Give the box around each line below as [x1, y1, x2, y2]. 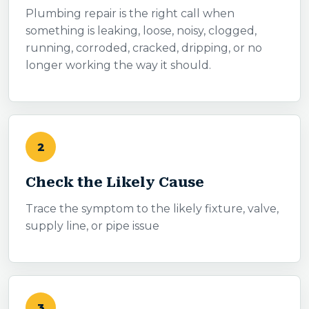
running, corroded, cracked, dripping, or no [26, 41, 262, 55]
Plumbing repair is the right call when [26, 7, 235, 21]
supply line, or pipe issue [26, 219, 159, 233]
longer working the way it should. [26, 59, 211, 72]
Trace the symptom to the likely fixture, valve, [26, 202, 279, 216]
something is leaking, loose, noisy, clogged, [26, 24, 257, 38]
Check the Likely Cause [26, 174, 204, 191]
